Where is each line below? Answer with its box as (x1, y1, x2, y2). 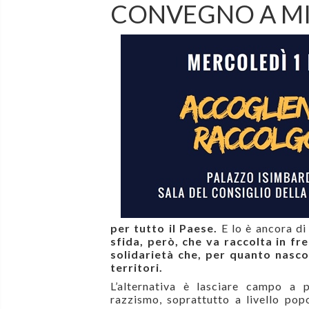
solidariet (110, 248, 167, 261)
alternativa (117, 279, 183, 293)
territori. (110, 261, 163, 275)
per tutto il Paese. (110, 221, 221, 235)
